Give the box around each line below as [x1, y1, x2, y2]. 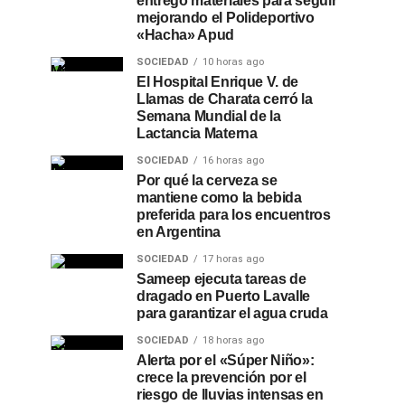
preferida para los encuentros [137, 207, 331, 222]
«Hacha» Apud [137, 27, 235, 42]
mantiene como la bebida [137, 190, 302, 205]
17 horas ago [202, 253, 264, 265]
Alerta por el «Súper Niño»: [137, 353, 315, 368]
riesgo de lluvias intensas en [137, 387, 324, 402]
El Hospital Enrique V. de [137, 74, 298, 89]
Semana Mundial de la [137, 108, 281, 124]
